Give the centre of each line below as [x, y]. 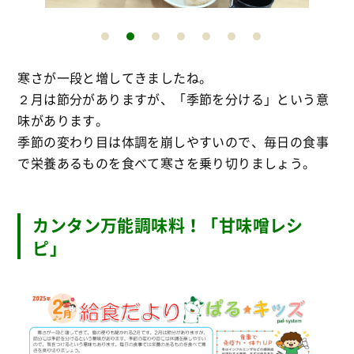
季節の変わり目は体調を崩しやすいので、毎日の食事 [173, 141]
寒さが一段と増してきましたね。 [115, 77]
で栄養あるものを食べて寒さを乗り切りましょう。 [167, 162]
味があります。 [63, 120]
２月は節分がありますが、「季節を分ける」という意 [173, 98]
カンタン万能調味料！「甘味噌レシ [168, 224]
